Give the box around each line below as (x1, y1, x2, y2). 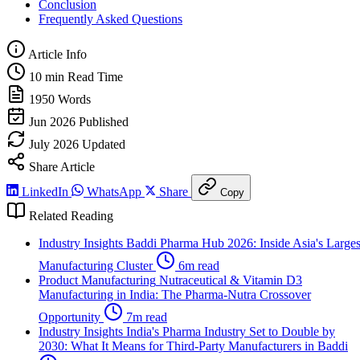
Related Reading (26, 209, 113, 223)
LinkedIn (22, 185, 68, 199)
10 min (29, 70, 64, 84)
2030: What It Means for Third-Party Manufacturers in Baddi (39, 339, 348, 354)
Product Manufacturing (39, 273, 156, 288)
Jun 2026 (29, 115, 76, 129)
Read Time (67, 70, 123, 84)
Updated (82, 137, 125, 152)
